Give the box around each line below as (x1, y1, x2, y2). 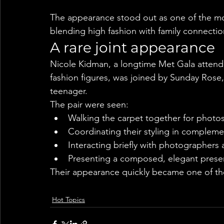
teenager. (50, 85, 87, 97)
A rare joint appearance (50, 39, 215, 56)
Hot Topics (52, 195, 85, 204)
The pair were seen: (50, 99, 128, 110)
